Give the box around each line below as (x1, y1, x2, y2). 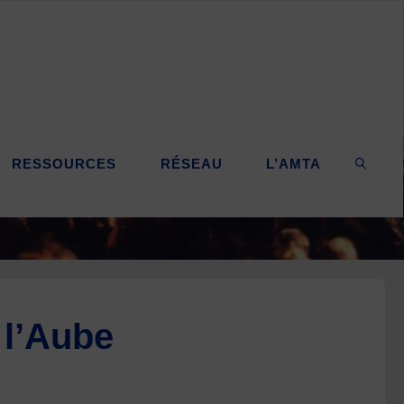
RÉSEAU (160, 156, 223, 171)
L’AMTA (266, 156, 322, 171)
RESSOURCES (12, 156, 117, 171)
